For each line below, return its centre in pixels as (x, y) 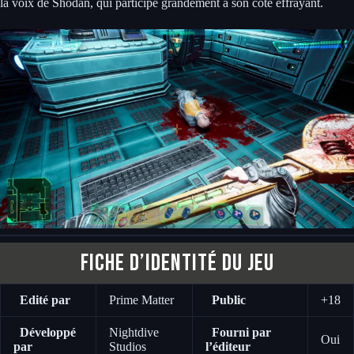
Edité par (45, 299)
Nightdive (134, 332)
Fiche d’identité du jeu (177, 263)
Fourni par (241, 332)
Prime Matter (141, 299)
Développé (48, 332)
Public (229, 299)
